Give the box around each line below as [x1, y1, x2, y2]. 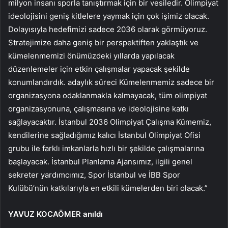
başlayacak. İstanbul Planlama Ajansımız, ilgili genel [8, 156, 192, 166]
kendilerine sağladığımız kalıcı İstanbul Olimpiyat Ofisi [8, 130, 201, 140]
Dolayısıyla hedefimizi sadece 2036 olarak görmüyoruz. [8, 24, 207, 34]
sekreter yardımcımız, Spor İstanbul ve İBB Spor [8, 169, 180, 180]
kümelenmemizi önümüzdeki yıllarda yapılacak [8, 50, 175, 61]
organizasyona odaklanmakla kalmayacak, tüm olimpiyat [8, 90, 207, 100]
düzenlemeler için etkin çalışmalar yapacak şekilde [8, 64, 190, 74]
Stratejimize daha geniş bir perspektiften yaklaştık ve [8, 37, 198, 47]
